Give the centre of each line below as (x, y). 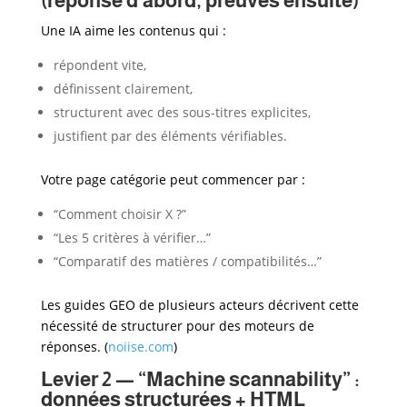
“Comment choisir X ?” (119, 213)
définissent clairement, (123, 88)
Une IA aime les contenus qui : (133, 30)
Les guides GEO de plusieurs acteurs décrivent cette (199, 304)
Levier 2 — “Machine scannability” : (200, 379)
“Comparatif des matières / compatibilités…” (187, 261)
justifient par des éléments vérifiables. (170, 135)
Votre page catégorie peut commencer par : (173, 179)
